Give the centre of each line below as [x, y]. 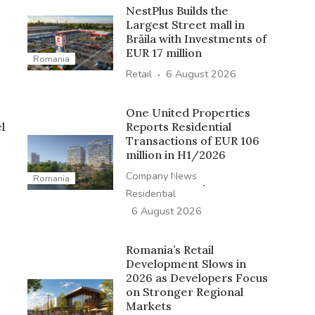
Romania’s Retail [169, 249]
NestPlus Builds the [177, 10]
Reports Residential [178, 126]
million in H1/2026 [175, 154]
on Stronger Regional [184, 291]
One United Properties [188, 112]
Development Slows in [186, 263]
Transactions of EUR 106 [192, 140]
